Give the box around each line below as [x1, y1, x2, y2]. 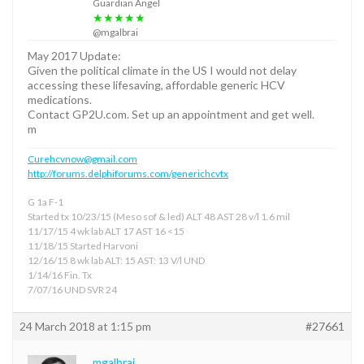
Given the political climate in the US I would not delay [28, 63, 297, 77]
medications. [28, 92, 92, 106]
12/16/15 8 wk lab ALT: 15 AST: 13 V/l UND [28, 253, 205, 266]
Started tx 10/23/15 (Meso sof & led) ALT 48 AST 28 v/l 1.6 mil [28, 210, 290, 223]
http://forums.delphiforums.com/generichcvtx [28, 167, 228, 180]
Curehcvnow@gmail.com [28, 152, 137, 165]
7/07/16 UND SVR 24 [28, 283, 117, 296]
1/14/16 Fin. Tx [28, 268, 92, 281]
